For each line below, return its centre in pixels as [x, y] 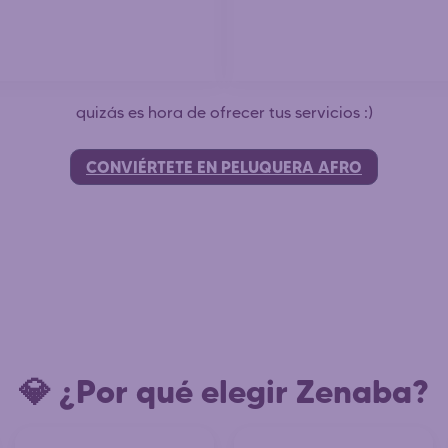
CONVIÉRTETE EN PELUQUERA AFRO [224, 166]
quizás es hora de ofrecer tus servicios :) [224, 112]
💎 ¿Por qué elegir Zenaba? [224, 391]
